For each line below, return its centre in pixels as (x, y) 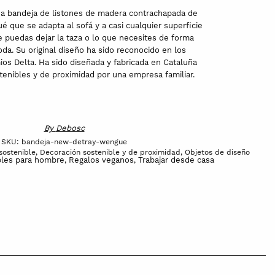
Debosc (70, 128)
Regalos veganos (101, 160)
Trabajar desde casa (176, 160)
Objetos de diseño (217, 152)
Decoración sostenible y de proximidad (110, 152)
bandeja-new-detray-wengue (74, 141)
